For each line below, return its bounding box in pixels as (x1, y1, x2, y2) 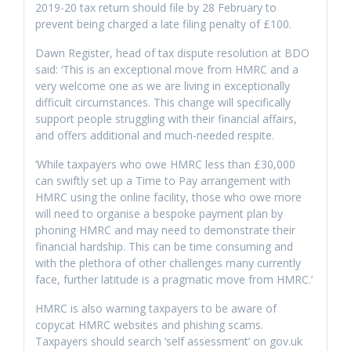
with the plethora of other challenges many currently (35, 255, 301, 270)
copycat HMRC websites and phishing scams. (35, 317, 263, 332)
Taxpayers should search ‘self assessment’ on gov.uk (35, 334, 302, 349)
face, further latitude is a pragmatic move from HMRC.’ (35, 272, 313, 287)
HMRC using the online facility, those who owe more (35, 190, 302, 204)
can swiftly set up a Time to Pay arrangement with (35, 173, 291, 188)
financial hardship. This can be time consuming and (35, 239, 293, 254)
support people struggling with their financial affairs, (35, 111, 297, 126)
